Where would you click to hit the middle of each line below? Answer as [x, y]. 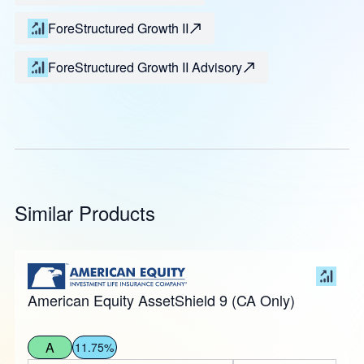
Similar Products [84, 213]
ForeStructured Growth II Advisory [145, 67]
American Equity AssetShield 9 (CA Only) [161, 300]
